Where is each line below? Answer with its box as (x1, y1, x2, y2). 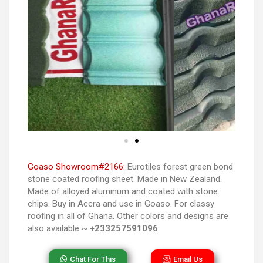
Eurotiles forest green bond (125, 161, 233, 172)
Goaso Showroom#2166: (28, 161, 125, 172)
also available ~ (28, 222, 90, 234)
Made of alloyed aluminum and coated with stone (28, 186, 218, 197)
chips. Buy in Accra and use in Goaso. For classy (28, 198, 214, 209)
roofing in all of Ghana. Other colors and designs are (28, 210, 228, 221)
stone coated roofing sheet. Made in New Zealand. (28, 173, 222, 184)
